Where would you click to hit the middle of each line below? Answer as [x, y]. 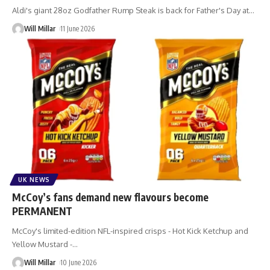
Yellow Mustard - [42, 244]
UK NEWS [34, 180]
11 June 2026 [78, 28]
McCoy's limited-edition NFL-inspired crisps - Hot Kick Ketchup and [130, 231]
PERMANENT [42, 211]
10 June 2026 [79, 263]
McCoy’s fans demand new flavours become [110, 197]
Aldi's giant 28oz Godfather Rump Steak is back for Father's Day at [130, 10]
